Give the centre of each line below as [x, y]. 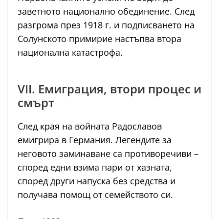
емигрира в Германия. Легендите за [95, 140]
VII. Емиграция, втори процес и [109, 89]
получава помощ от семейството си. [95, 195]
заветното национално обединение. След [106, 11]
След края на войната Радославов [90, 126]
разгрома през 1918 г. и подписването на [106, 25]
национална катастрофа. [70, 53]
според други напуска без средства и [97, 181]
